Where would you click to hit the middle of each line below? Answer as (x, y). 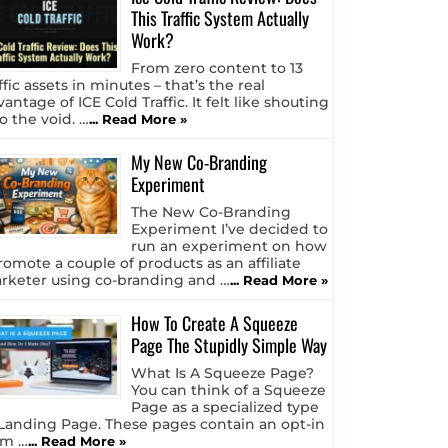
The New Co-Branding (211, 212)
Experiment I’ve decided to (229, 229)
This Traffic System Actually (220, 18)
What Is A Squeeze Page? (222, 373)
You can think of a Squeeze (228, 390)
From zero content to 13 (217, 68)
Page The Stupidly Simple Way (229, 345)
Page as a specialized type (225, 407)
